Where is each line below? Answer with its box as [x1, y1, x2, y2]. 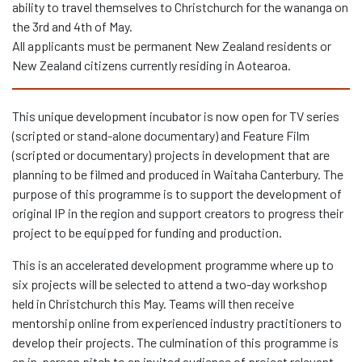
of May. [92, 19, 133, 35]
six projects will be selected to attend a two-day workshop [12, 276, 327, 293]
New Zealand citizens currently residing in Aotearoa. [12, 57, 293, 74]
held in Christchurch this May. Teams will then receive [12, 296, 294, 312]
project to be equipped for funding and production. [12, 225, 282, 241]
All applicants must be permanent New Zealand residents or [12, 38, 331, 54]
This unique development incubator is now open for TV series [12, 108, 339, 124]
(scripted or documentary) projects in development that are [12, 147, 330, 163]
